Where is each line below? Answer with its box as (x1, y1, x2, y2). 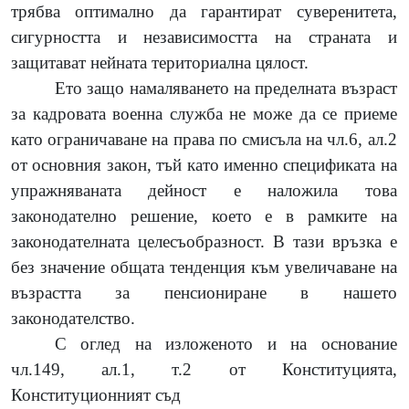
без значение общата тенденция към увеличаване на (11, 257, 397, 277)
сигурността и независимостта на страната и (11, 26, 397, 47)
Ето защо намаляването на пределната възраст (55, 78, 397, 98)
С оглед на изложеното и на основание (55, 333, 397, 353)
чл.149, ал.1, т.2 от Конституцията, (11, 359, 397, 379)
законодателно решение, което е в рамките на (11, 205, 397, 225)
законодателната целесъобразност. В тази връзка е (11, 231, 397, 251)
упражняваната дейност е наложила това (11, 180, 397, 200)
